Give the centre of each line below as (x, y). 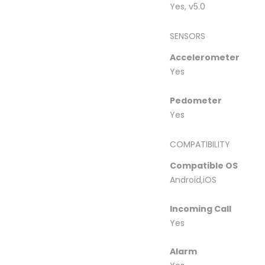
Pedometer (196, 100)
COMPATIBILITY (200, 144)
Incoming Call (201, 209)
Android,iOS (193, 180)
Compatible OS (204, 166)
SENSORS (188, 36)
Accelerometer (205, 57)
